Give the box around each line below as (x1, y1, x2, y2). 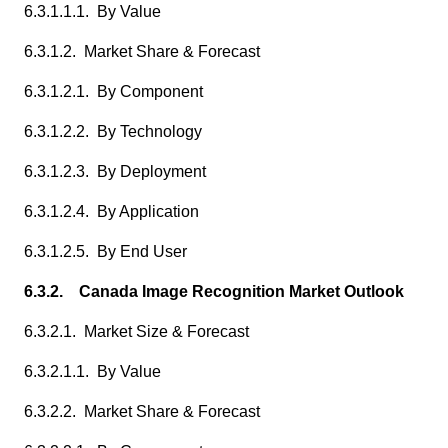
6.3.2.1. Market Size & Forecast (24, 323, 249, 340)
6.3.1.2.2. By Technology (24, 123, 202, 140)
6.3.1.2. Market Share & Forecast (24, 43, 260, 60)
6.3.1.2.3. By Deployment (24, 163, 206, 180)
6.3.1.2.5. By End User (24, 243, 187, 260)
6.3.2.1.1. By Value (24, 363, 161, 380)
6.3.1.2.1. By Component (24, 83, 203, 100)
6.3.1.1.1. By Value (24, 3, 161, 20)
